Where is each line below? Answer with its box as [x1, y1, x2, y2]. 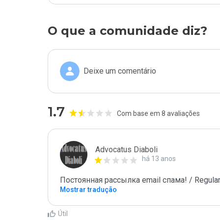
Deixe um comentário [83, 66, 156, 76]
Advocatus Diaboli [95, 145, 158, 154]
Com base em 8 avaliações [117, 110, 200, 117]
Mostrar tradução [60, 186, 117, 193]
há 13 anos [142, 155, 176, 163]
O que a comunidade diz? [48, 24, 207, 38]
